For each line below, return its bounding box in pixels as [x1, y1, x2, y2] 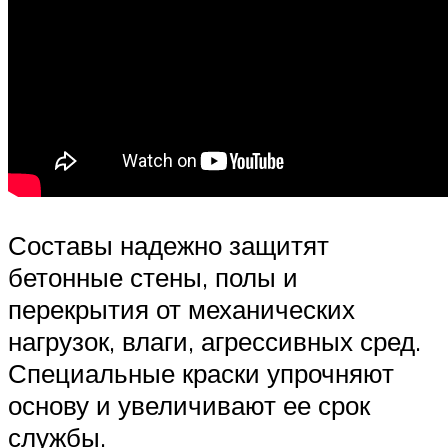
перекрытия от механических [8, 292, 355, 325]
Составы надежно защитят [8, 228, 329, 261]
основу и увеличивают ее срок [8, 388, 370, 421]
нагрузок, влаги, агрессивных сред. [8, 324, 421, 357]
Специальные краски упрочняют [8, 356, 394, 389]
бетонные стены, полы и [8, 260, 298, 293]
